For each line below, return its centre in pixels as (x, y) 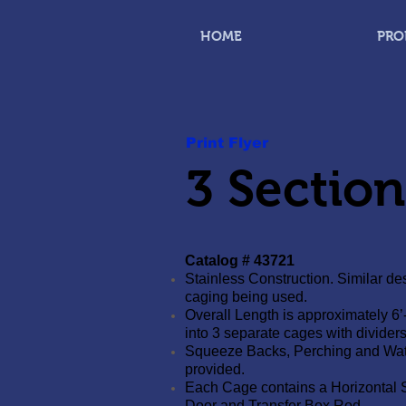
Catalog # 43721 (240, 261)
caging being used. (246, 297)
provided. (215, 369)
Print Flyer (227, 143)
